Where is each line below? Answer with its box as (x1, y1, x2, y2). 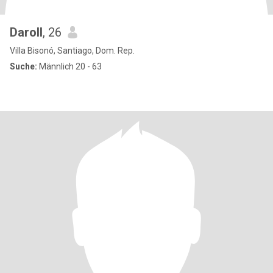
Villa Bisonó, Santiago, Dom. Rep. (10, 46, 135, 55)
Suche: (10, 62, 37, 71)
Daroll (10, 25, 43, 40)
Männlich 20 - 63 (37, 62, 102, 71)
